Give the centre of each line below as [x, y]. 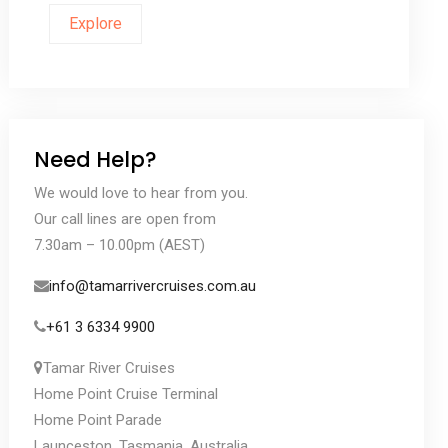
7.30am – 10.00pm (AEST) [119, 244]
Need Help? [95, 159]
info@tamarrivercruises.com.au [152, 285]
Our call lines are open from [124, 218]
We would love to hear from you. [140, 192]
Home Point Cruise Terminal [125, 393]
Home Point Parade [97, 419]
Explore [95, 23]
